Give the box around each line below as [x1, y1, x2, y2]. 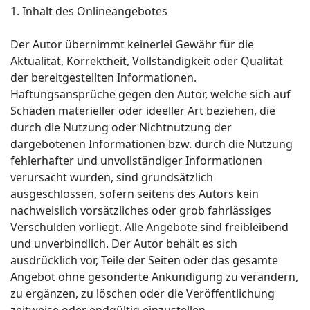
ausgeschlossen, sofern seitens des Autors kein [10, 186, 259, 201]
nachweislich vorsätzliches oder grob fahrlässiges [10, 203, 271, 218]
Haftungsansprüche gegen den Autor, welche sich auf [10, 86, 291, 102]
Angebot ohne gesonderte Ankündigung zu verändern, [10, 269, 298, 284]
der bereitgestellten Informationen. [10, 70, 197, 85]
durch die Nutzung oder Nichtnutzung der [10, 120, 232, 135]
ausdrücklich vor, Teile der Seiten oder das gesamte [10, 253, 278, 268]
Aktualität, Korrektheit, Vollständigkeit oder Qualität [10, 53, 283, 69]
